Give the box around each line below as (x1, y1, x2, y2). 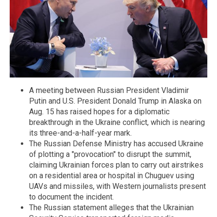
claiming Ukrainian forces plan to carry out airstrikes (29, 160, 203, 170)
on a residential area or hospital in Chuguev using (29, 171, 194, 181)
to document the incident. (29, 192, 114, 202)
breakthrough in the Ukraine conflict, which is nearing (29, 118, 205, 127)
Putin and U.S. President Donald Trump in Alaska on (29, 96, 201, 106)
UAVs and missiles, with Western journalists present (29, 182, 206, 191)
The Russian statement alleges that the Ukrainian (29, 203, 194, 213)
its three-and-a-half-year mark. (29, 128, 132, 138)
